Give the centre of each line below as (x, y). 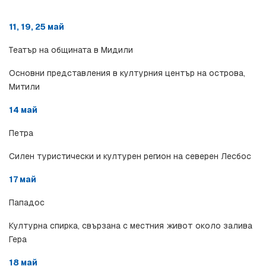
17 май (23, 180)
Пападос (27, 203)
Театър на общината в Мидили (71, 50)
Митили (24, 87)
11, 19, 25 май (37, 27)
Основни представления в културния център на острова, (127, 73)
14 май (23, 110)
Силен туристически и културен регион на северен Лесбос (130, 156)
